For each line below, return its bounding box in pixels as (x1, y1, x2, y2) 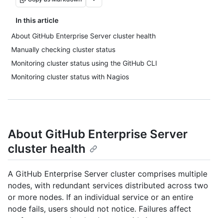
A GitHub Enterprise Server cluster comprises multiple (8, 169, 207, 179)
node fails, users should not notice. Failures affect (8, 204, 191, 214)
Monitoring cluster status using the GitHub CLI (11, 59, 157, 67)
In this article (16, 16, 58, 24)
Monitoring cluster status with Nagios (11, 73, 129, 81)
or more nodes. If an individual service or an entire (8, 192, 193, 202)
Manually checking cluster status (11, 45, 115, 54)
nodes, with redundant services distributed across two (8, 181, 208, 191)
